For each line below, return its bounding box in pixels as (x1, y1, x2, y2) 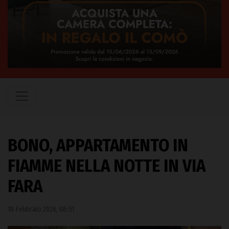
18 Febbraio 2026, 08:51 (8, 204, 74, 214)
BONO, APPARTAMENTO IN (8, 134, 188, 156)
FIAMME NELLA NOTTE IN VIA (8, 155, 205, 176)
